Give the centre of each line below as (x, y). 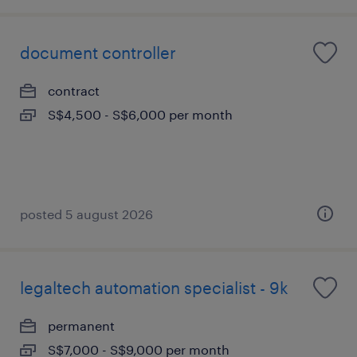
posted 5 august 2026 (86, 214)
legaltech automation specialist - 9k (154, 288)
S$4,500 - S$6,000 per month (140, 114)
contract (74, 90)
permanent (81, 326)
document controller (98, 53)
